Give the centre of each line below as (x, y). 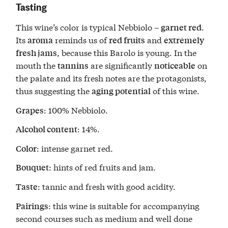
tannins (73, 65)
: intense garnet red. (75, 148)
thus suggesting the (54, 90)
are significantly (122, 65)
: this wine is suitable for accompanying (124, 205)
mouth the (37, 65)
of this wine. (175, 90)
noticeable (175, 65)
